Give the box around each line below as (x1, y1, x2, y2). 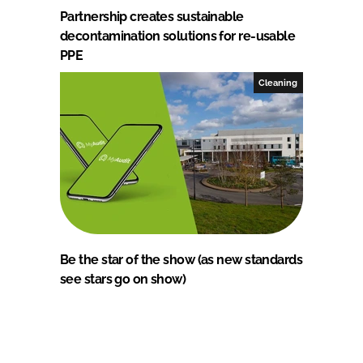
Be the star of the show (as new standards (60, 251, 303, 267)
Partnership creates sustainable (60, 8, 244, 24)
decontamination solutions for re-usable (60, 28, 296, 44)
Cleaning (258, 77, 298, 88)
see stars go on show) (60, 271, 186, 287)
